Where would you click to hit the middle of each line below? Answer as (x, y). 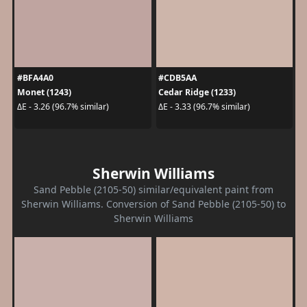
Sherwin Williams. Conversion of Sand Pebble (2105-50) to (153, 204)
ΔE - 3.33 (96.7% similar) (204, 107)
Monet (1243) (44, 92)
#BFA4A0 (35, 77)
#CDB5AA (177, 77)
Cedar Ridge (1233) (197, 92)
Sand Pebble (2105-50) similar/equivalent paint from (153, 189)
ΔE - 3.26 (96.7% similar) (63, 107)
